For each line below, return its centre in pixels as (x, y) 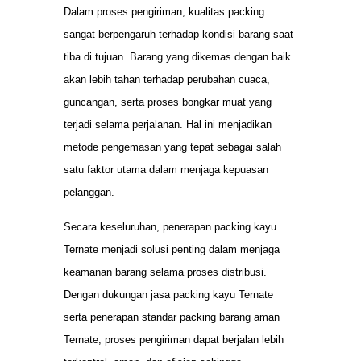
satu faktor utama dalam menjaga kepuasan (166, 170)
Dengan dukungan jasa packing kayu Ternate (168, 294)
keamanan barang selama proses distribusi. (165, 272)
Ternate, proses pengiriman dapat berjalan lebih (174, 339)
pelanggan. (89, 193)
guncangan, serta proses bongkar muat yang (168, 102)
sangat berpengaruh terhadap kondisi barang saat (178, 35)
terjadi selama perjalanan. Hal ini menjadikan (168, 125)
